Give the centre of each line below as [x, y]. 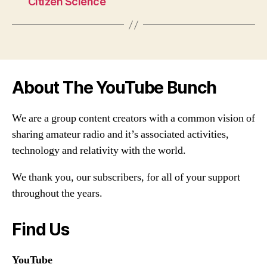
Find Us [41, 230]
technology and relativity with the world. [99, 151]
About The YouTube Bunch [114, 88]
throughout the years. [57, 194]
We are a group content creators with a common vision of [133, 119]
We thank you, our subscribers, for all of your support [126, 178]
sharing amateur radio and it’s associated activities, [120, 135]
